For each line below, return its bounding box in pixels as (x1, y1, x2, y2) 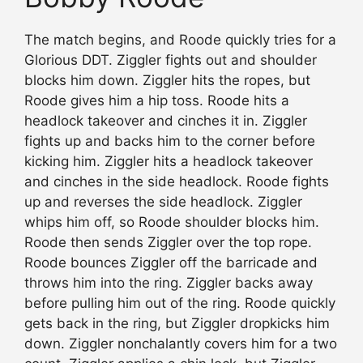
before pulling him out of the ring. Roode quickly (24, 295, 335, 312)
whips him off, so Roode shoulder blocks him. (24, 214, 319, 231)
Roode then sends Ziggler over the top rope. (24, 234, 312, 251)
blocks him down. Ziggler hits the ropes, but (24, 72, 310, 89)
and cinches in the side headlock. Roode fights (24, 173, 329, 190)
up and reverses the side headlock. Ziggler (24, 194, 302, 211)
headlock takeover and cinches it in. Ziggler (24, 113, 307, 130)
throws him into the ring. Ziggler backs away (24, 275, 313, 292)
